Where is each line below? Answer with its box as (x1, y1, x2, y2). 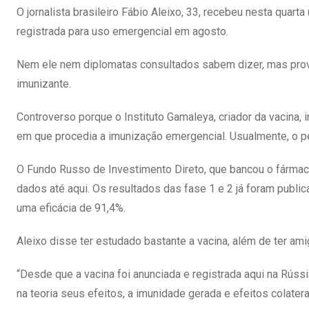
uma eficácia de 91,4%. (17, 201, 126, 215)
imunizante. (17, 77, 71, 91)
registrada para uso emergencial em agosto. (17, 25, 228, 39)
